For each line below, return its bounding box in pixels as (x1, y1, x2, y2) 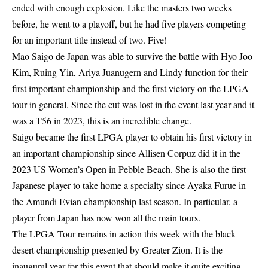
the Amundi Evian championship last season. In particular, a (12, 195, 237, 208)
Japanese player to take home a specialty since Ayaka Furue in (12, 179, 246, 191)
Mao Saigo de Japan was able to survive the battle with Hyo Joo (12, 50, 252, 62)
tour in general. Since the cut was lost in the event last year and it (12, 98, 254, 111)
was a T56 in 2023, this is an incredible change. (12, 114, 191, 127)
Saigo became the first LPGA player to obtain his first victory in (12, 130, 252, 143)
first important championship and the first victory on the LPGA (12, 82, 249, 95)
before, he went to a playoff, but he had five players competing (12, 17, 246, 30)
